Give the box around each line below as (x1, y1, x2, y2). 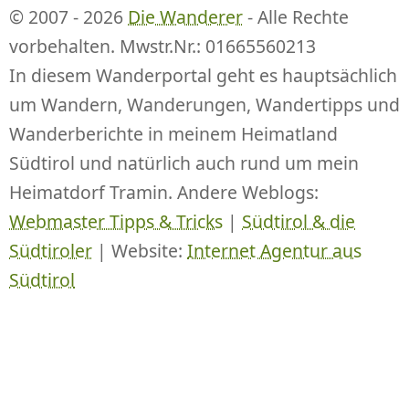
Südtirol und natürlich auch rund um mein (9, 150, 359, 175)
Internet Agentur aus (187, 237, 362, 263)
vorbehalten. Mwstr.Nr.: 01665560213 (9, 33, 316, 58)
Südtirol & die (242, 208, 355, 234)
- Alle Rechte (243, 4, 349, 29)
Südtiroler (9, 237, 92, 263)
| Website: (92, 237, 187, 263)
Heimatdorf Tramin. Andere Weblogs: (9, 179, 319, 204)
